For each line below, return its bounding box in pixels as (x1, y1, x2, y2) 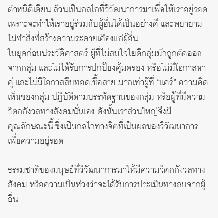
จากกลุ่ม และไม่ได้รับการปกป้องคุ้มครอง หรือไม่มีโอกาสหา (8, 61, 206, 74)
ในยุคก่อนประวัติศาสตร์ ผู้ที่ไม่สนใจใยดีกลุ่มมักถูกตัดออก (8, 47, 202, 60)
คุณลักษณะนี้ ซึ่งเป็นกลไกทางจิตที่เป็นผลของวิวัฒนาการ (8, 120, 198, 133)
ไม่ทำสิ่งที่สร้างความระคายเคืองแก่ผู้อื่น (8, 32, 138, 45)
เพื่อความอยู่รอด (8, 134, 64, 147)
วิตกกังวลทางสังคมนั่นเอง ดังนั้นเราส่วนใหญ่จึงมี (8, 105, 172, 118)
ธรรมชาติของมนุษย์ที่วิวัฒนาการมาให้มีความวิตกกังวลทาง (8, 163, 205, 177)
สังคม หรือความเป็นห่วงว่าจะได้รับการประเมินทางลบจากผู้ (8, 178, 205, 191)
